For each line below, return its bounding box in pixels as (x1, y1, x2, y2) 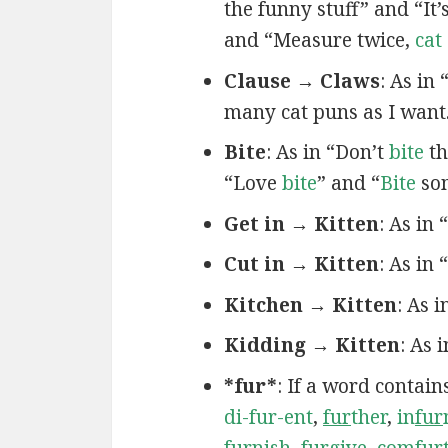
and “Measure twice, (223, 27, 415, 54)
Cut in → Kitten (223, 251, 379, 278)
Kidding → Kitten (223, 332, 400, 359)
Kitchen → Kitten (223, 291, 397, 318)
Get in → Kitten (223, 210, 379, 237)
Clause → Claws (223, 67, 380, 94)
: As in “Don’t (265, 139, 389, 166)
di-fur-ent (223, 403, 313, 430)
